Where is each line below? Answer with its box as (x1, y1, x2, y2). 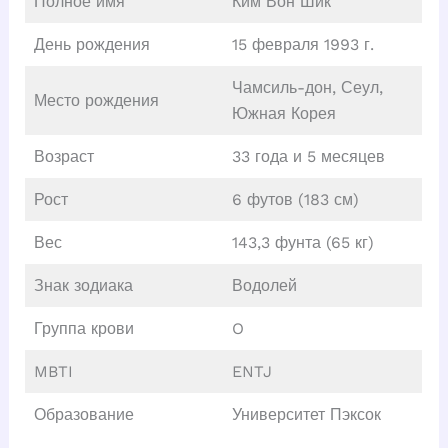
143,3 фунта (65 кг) (231, 233, 374, 253)
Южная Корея (231, 104, 336, 124)
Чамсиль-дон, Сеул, (231, 78, 383, 98)
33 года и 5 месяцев (231, 147, 385, 167)
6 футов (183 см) (231, 190, 359, 210)
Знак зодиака (33, 276, 133, 296)
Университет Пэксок (231, 405, 381, 425)
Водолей (231, 276, 297, 296)
